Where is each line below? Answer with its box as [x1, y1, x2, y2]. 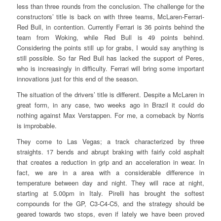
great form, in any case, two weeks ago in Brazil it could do [16, 100, 205, 110]
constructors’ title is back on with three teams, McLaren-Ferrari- [16, 12, 205, 22]
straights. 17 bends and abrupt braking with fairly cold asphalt [16, 147, 205, 157]
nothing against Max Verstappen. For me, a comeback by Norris [16, 110, 205, 120]
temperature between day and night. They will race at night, [16, 178, 205, 188]
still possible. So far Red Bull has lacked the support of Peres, [16, 53, 205, 63]
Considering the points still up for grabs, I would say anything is [16, 43, 205, 53]
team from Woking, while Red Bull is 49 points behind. [16, 33, 205, 42]
